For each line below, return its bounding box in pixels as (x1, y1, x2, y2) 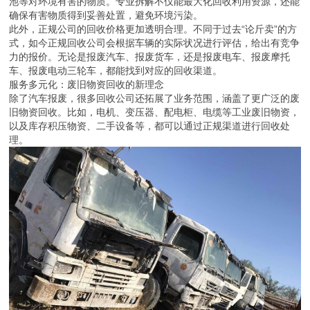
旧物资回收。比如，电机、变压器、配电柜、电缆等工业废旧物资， (9, 107, 300, 118)
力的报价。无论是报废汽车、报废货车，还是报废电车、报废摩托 (9, 51, 291, 63)
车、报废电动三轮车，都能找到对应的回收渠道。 (9, 65, 223, 77)
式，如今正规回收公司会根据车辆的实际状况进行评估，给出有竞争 (9, 37, 300, 49)
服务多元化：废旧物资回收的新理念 (9, 79, 165, 91)
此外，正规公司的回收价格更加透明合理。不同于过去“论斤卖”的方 (9, 24, 298, 35)
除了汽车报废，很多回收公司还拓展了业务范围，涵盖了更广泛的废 (9, 93, 300, 104)
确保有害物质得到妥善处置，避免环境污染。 (9, 10, 203, 21)
